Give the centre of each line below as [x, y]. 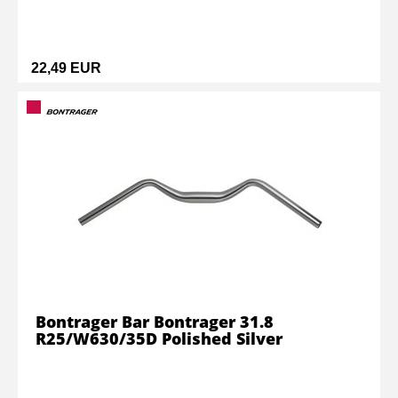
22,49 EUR [66, 68]
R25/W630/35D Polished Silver [159, 338]
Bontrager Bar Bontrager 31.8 [155, 322]
